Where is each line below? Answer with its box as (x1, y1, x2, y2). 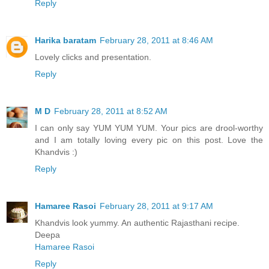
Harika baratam (35, 35, 96, 45)
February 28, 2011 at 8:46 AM (100, 35, 213, 45)
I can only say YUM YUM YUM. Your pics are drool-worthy (35, 122, 263, 133)
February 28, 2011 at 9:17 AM (100, 201, 213, 211)
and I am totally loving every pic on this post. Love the (35, 134, 263, 145)
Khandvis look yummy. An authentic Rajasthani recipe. (35, 217, 240, 228)
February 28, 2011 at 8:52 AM (54, 106, 168, 116)
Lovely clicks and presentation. (35, 52, 151, 62)
